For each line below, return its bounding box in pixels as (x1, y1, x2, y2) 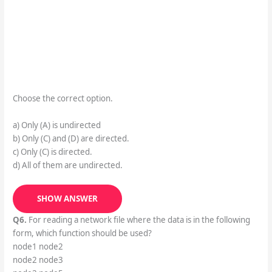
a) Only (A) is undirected (12, 119, 101, 131)
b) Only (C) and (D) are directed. (12, 132, 129, 144)
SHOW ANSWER (36, 193, 98, 205)
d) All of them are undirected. (12, 159, 123, 171)
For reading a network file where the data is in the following (26, 214, 250, 226)
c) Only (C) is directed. (12, 146, 92, 157)
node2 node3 (12, 254, 63, 266)
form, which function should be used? (12, 228, 152, 239)
